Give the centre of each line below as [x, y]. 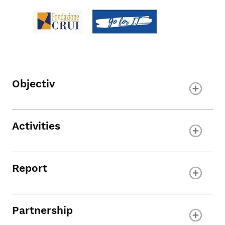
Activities [36, 126]
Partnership [42, 210]
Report [30, 168]
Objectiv [33, 84]
